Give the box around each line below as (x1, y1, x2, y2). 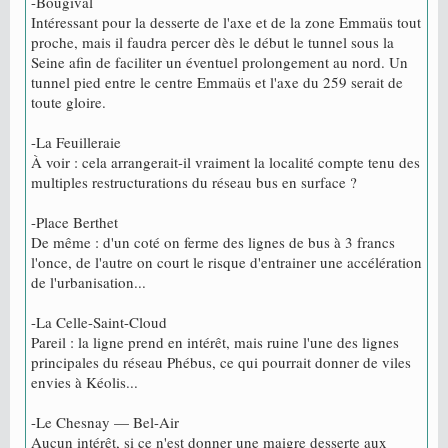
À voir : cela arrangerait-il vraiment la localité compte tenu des (31, 152, 420, 173)
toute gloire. (31, 92, 106, 113)
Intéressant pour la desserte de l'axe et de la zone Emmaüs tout (31, 12, 421, 33)
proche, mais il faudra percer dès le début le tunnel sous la (31, 32, 394, 53)
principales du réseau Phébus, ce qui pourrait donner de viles (31, 352, 411, 373)
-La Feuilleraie (31, 132, 121, 153)
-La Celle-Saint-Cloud (31, 312, 167, 333)
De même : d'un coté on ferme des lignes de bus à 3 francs (31, 232, 395, 253)
